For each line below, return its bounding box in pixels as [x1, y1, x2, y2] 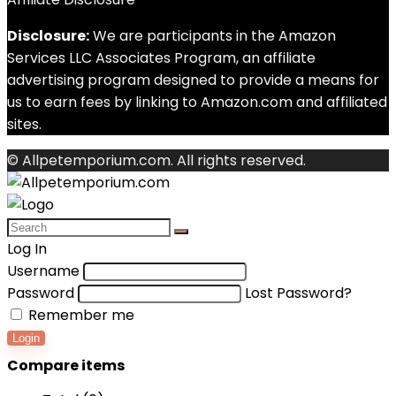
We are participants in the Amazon [89, 26, 336, 46]
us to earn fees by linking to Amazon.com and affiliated [7, 92, 387, 112]
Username [7, 261, 80, 281]
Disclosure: [7, 26, 89, 46]
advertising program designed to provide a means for [7, 70, 379, 90]
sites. [7, 114, 42, 134]
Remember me [25, 305, 134, 325]
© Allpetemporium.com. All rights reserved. [7, 150, 306, 171]
